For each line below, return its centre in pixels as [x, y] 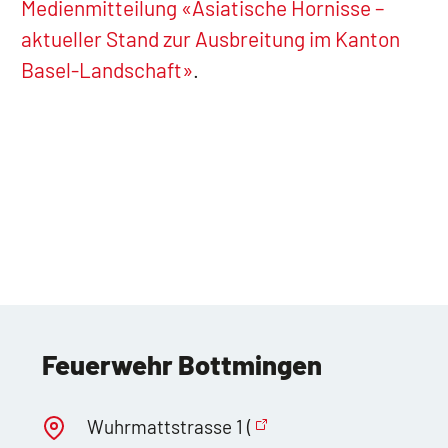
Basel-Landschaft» [107, 70]
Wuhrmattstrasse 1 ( [169, 427]
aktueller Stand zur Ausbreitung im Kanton [210, 39]
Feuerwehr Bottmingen [182, 364]
